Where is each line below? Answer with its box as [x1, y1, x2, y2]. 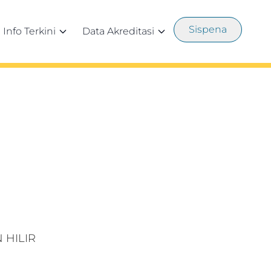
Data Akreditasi [82, 25, 154, 37]
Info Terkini [3, 25, 56, 37]
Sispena [189, 24, 227, 35]
